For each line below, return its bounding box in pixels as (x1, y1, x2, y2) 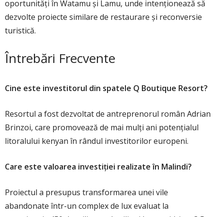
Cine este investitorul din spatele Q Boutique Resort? (5, 83, 208, 94)
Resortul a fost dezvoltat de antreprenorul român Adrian (5, 108, 211, 120)
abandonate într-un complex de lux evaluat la (5, 201, 169, 212)
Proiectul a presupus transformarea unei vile (5, 187, 168, 198)
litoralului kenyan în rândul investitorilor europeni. (5, 136, 188, 147)
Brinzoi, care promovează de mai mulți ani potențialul (5, 122, 199, 133)
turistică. (5, 25, 36, 36)
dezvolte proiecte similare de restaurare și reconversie (5, 12, 202, 23)
